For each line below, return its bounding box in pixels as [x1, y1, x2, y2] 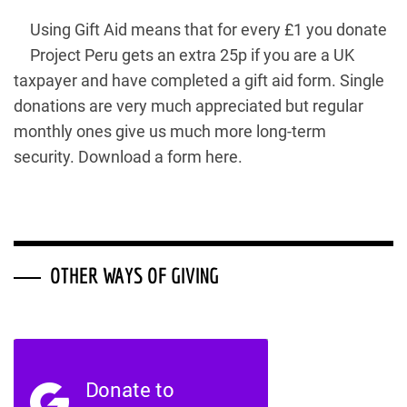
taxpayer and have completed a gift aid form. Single [14, 71, 384, 90]
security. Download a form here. [14, 147, 243, 166]
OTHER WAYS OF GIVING [50, 263, 219, 288]
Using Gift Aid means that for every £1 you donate [30, 20, 387, 39]
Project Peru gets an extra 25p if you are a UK [30, 45, 354, 65]
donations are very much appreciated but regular [14, 96, 363, 115]
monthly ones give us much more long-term [14, 122, 326, 141]
